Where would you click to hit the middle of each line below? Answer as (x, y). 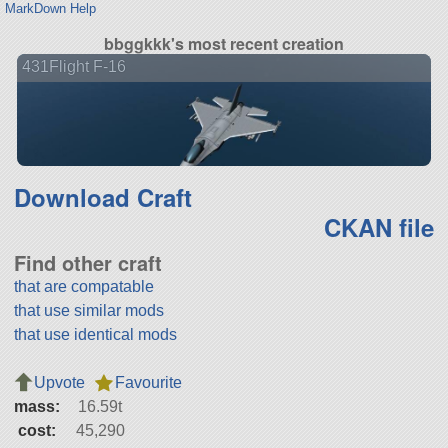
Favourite (148, 382)
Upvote (59, 382)
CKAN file (379, 226)
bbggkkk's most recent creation (224, 43)
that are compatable (83, 286)
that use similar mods (88, 310)
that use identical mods (95, 334)
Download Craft (102, 196)
